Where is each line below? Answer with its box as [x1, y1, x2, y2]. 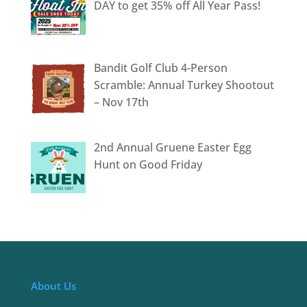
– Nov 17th [93, 94, 149, 110]
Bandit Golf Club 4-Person [93, 60, 228, 75]
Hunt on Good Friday [93, 156, 202, 172]
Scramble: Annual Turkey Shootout [93, 77, 274, 93]
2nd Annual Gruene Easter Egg [93, 139, 251, 155]
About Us [30, 279, 76, 293]
